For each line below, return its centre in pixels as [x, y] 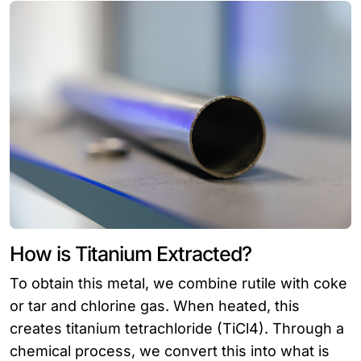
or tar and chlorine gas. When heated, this [155, 306]
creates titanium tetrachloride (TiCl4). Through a [177, 329]
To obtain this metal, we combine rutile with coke [178, 284]
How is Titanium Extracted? [131, 254]
